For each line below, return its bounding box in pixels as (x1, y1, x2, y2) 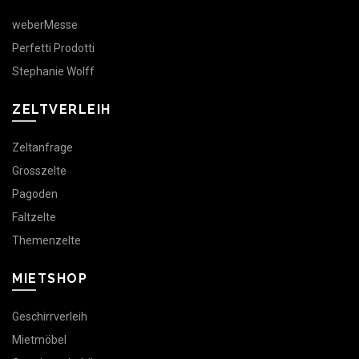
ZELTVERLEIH (12, 101, 111, 117)
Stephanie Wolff (12, 64, 95, 78)
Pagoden (12, 187, 58, 200)
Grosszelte (12, 163, 67, 177)
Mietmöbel (12, 333, 67, 346)
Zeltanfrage (12, 140, 73, 154)
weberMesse (12, 18, 78, 31)
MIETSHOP (12, 270, 87, 286)
